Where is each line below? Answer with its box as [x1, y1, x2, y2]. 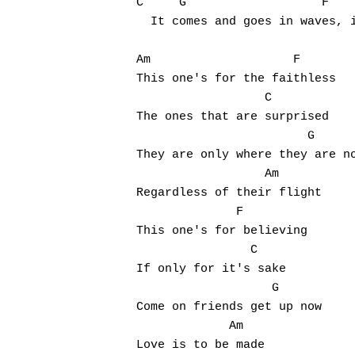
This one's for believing [136, 224, 307, 238]
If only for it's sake [136, 262, 286, 276]
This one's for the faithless [136, 72, 336, 86]
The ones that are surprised [136, 110, 329, 124]
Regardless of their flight [136, 186, 322, 200]
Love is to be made [136, 338, 265, 352]
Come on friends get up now [136, 300, 322, 314]
